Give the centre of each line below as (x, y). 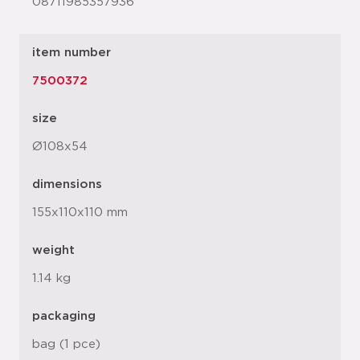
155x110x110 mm (80, 213)
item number (72, 53)
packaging (64, 316)
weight (53, 250)
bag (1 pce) (66, 344)
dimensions (67, 184)
